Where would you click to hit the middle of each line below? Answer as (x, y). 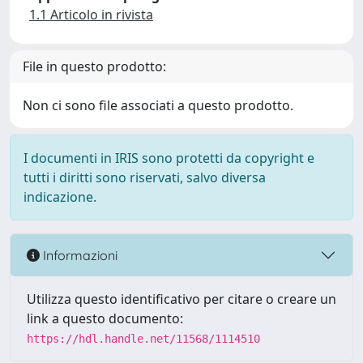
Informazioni (79, 255)
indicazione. (60, 197)
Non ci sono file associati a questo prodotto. (158, 105)
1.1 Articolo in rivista (91, 15)
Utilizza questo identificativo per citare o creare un (181, 299)
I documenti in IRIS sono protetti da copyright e (169, 158)
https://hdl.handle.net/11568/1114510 (143, 339)
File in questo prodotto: (94, 66)
